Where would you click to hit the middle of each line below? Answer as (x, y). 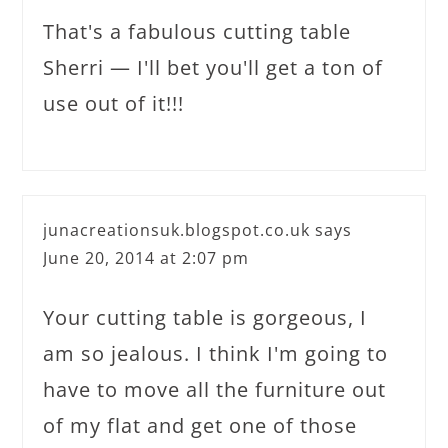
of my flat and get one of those (200, 425)
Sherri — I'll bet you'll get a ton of (213, 67)
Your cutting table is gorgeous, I (205, 317)
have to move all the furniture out (215, 389)
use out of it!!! (114, 103)
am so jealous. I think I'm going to (216, 353)
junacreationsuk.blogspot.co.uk (177, 230)
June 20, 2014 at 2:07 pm (146, 258)
